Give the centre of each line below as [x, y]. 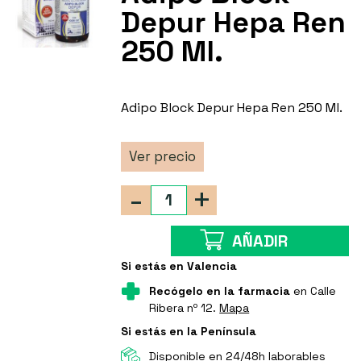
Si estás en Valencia [179, 266]
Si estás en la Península [189, 332]
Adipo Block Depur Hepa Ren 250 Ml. [232, 108]
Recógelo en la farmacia [220, 291]
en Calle [313, 291]
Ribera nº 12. [185, 308]
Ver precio [163, 157]
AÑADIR [260, 241]
